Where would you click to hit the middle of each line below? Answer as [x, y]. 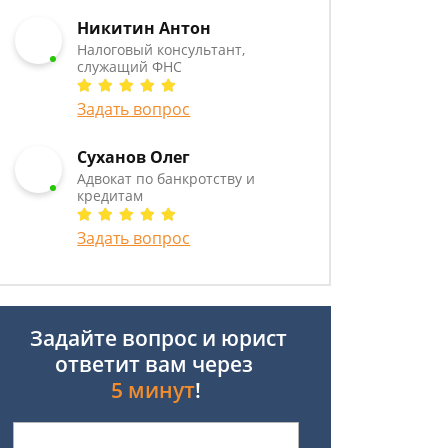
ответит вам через [156, 364]
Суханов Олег [134, 157]
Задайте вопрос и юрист [156, 338]
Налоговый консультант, [161, 49]
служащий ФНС [130, 66]
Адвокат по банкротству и [166, 178]
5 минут [153, 390]
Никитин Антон [144, 28]
